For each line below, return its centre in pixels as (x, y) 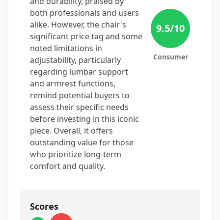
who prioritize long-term (76, 154)
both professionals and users (84, 13)
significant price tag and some (86, 36)
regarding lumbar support (79, 72)
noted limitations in (66, 48)
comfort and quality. (68, 166)
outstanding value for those (82, 142)
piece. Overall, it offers (71, 131)
